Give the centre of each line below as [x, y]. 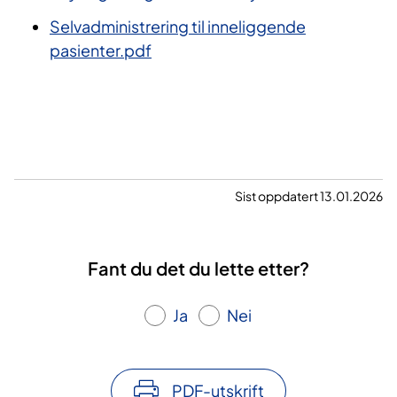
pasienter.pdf [101, 51]
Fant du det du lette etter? [198, 269]
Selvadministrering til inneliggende [178, 27]
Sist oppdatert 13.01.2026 [309, 196]
